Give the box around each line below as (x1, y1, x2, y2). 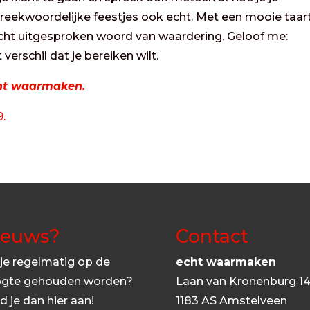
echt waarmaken (175, 255, 276, 269)
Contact (175, 225, 248, 248)
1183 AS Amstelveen (175, 294, 287, 308)
